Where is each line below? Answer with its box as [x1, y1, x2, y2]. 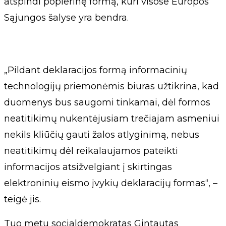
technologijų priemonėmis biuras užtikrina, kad [4, 81, 219, 92]
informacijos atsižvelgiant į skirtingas [4, 161, 172, 173]
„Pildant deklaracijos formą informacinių [4, 65, 187, 76]
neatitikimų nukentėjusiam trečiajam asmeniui [4, 113, 219, 124]
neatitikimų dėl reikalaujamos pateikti [4, 145, 178, 156]
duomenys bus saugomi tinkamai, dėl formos [4, 97, 210, 108]
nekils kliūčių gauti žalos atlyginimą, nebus [4, 129, 199, 140]
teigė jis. [4, 194, 41, 205]
